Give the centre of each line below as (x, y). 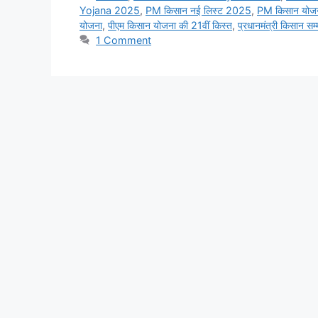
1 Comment (124, 40)
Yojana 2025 (110, 10)
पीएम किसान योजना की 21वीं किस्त (170, 25)
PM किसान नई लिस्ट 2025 (198, 10)
